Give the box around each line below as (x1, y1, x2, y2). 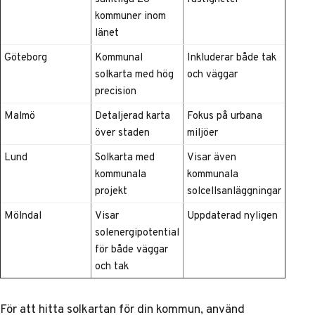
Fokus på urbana (187, 108, 262, 124)
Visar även (187, 149, 236, 165)
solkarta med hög (95, 66, 174, 82)
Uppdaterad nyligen (187, 207, 278, 224)
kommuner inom (95, 8, 166, 24)
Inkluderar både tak (187, 49, 276, 65)
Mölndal (4, 207, 41, 224)
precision (95, 83, 136, 99)
